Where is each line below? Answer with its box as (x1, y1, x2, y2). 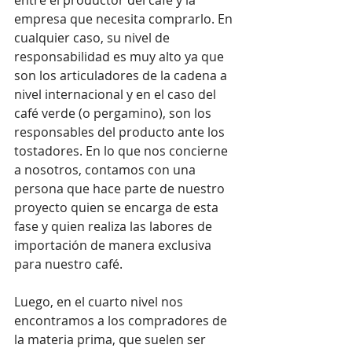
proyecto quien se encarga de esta (14, 198, 222, 216)
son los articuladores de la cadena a (14, 66, 230, 84)
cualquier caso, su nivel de (14, 28, 173, 46)
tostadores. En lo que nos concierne (14, 141, 231, 159)
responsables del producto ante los (14, 123, 228, 141)
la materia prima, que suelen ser (14, 330, 209, 348)
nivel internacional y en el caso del (14, 85, 219, 103)
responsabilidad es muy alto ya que (14, 47, 227, 65)
